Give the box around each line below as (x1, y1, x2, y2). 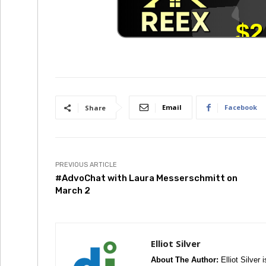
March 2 (55, 185, 90, 196)
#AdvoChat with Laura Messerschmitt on (55, 173, 237, 183)
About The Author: (151, 255, 218, 264)
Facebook (224, 103, 257, 112)
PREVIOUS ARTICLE (55, 161, 117, 169)
